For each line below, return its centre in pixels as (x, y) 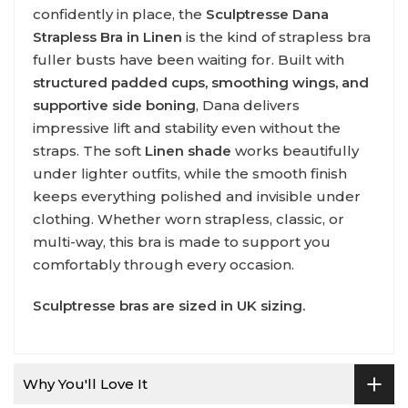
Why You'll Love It (85, 384)
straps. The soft (89, 151)
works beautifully (295, 151)
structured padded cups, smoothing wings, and (201, 83)
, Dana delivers (248, 106)
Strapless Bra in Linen (107, 37)
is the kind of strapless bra (276, 37)
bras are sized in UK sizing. (210, 306)
